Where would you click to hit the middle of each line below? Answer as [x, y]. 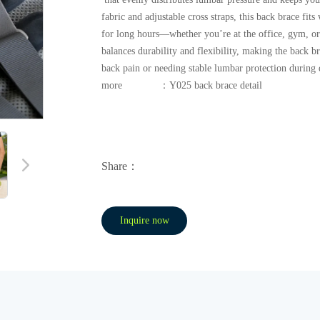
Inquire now [144, 220]
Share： [120, 166]
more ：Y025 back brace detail [182, 85]
